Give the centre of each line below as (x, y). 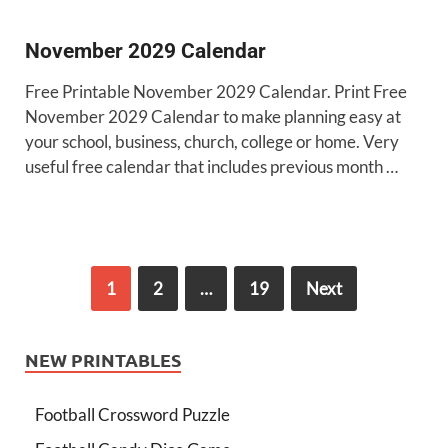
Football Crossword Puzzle (132, 415)
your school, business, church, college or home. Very (212, 142)
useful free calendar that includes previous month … (211, 167)
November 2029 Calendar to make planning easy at (213, 117)
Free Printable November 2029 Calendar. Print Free (216, 92)
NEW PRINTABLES (103, 360)
